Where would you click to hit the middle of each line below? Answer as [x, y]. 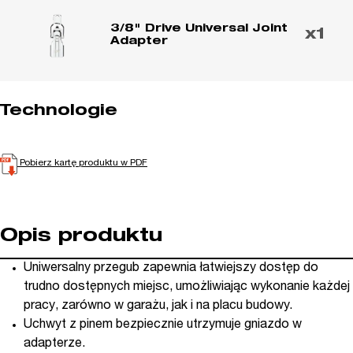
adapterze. [54, 344]
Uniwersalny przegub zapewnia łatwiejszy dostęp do [171, 268]
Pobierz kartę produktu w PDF [84, 163]
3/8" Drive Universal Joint [199, 30]
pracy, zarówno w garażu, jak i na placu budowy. [158, 306]
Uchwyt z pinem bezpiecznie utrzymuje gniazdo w [163, 325]
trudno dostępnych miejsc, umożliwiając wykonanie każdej [187, 287]
